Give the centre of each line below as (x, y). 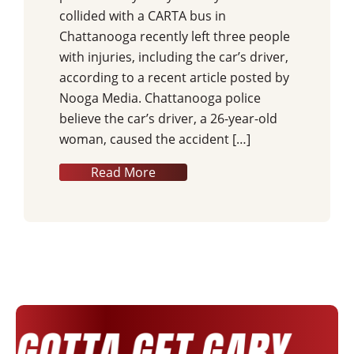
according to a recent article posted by (174, 77)
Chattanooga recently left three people (175, 36)
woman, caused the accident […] (155, 139)
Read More (123, 172)
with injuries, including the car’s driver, (174, 56)
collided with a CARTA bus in (143, 15)
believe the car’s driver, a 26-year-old (168, 118)
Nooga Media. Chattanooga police (160, 98)
